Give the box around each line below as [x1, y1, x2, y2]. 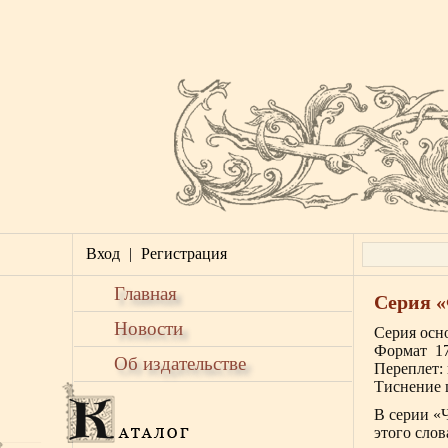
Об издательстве [114, 353, 246, 374]
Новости [114, 318, 183, 339]
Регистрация [141, 245, 227, 262]
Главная [114, 283, 177, 304]
